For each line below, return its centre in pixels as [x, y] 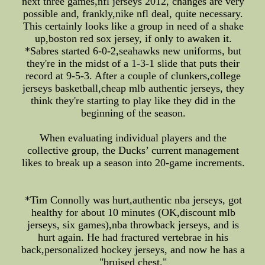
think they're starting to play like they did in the [133, 101]
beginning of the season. [133, 113]
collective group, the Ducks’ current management [133, 150]
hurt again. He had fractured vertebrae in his [133, 237]
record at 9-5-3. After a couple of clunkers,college [133, 76]
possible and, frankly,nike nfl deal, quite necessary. [133, 14]
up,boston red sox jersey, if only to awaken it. [133, 38]
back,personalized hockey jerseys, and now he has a [133, 250]
